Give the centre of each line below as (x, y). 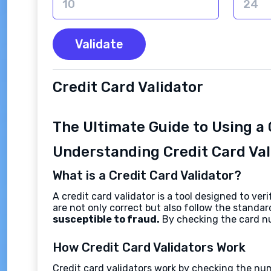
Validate (99, 44)
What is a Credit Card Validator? (147, 175)
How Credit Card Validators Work (149, 247)
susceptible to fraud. (106, 219)
